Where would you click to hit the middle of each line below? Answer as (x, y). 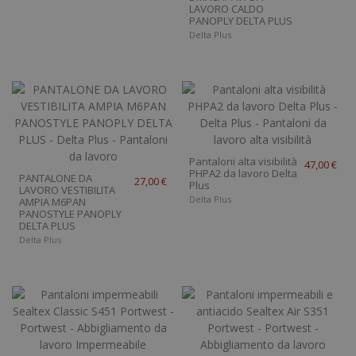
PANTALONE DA (56, 178)
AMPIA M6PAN (53, 201)
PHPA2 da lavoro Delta (243, 173)
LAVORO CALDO (226, 9)
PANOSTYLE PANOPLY (71, 213)
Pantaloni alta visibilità (243, 161)
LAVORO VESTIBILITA (68, 190)
